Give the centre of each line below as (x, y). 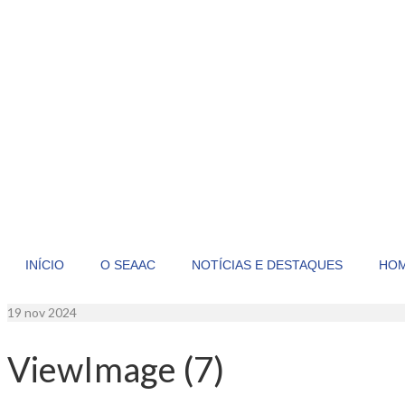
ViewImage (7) (116, 368)
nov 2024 (49, 312)
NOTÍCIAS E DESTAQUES (267, 265)
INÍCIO (45, 265)
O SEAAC (128, 265)
